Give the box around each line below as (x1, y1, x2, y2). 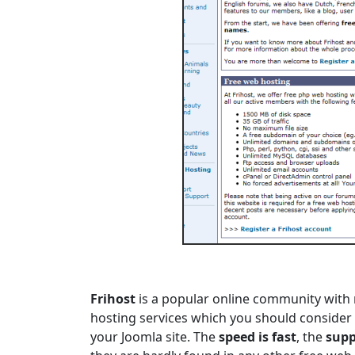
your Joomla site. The (90, 328, 219, 346)
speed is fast (219, 328, 296, 346)
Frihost (90, 290, 136, 308)
